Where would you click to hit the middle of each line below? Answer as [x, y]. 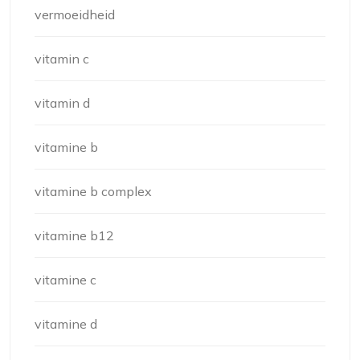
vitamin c [62, 59]
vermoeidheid [75, 15]
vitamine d [66, 324]
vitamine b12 [74, 236]
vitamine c [65, 280]
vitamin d [62, 103]
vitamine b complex [93, 192]
